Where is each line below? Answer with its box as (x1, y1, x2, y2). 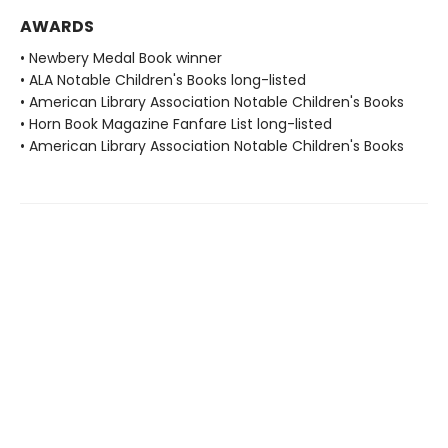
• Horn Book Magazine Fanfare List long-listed (20, 114, 332, 135)
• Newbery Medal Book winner (20, 48, 222, 69)
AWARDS (20, 15, 94, 39)
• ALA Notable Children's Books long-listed (20, 70, 306, 91)
